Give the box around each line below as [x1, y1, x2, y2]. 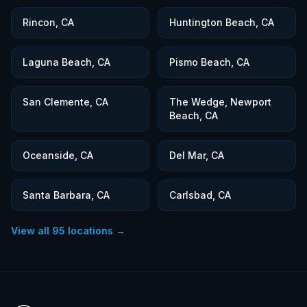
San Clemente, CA [23, 96, 108, 108]
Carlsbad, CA [169, 189, 231, 201]
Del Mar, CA [169, 149, 224, 161]
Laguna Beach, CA [23, 56, 110, 68]
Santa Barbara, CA [23, 189, 110, 201]
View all [11, 225, 52, 236]
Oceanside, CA [23, 149, 93, 161]
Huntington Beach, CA [169, 16, 274, 28]
